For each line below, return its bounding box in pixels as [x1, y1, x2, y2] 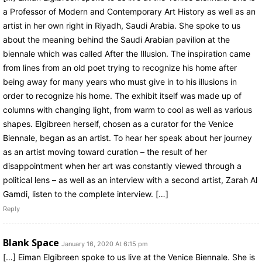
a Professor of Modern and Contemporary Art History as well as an [3, 6, 256, 16]
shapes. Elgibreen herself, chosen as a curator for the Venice [3, 118, 233, 129]
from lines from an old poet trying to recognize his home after [3, 62, 237, 73]
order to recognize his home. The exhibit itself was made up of [3, 90, 242, 101]
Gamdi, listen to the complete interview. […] [3, 188, 168, 199]
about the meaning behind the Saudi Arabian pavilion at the [3, 34, 230, 44]
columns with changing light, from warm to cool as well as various [3, 104, 252, 115]
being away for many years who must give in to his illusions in [3, 76, 237, 87]
